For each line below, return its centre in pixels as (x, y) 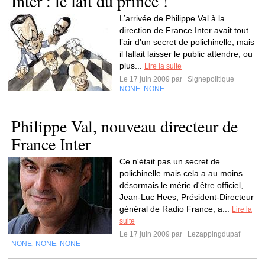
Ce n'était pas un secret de (170, 161)
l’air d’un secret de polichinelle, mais (187, 42)
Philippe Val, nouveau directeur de (125, 126)
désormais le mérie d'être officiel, (181, 185)
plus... (132, 66)
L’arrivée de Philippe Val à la (172, 18)
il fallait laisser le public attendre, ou (186, 54)
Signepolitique (210, 79)
